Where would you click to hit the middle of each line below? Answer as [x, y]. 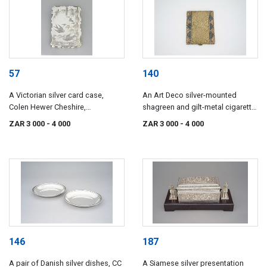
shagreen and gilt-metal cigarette [199, 107]
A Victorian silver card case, [56, 95]
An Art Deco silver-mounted [190, 95]
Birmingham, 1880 [40, 119]
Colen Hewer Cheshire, [47, 107]
